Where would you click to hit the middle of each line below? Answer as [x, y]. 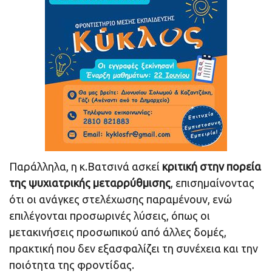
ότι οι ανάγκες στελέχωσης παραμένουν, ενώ [121, 199]
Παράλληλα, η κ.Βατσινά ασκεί [86, 167]
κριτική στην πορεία [212, 167]
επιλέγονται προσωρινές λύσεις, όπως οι [110, 216]
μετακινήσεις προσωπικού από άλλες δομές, [118, 232]
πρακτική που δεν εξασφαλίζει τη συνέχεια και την [134, 249]
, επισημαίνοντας [212, 183]
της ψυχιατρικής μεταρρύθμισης [90, 183]
